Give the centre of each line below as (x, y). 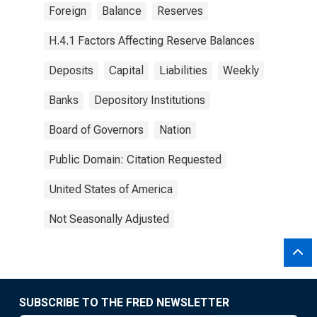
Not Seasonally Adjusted (109, 219)
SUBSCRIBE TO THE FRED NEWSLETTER (124, 302)
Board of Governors (96, 130)
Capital (126, 70)
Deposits (71, 70)
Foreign (68, 11)
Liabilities (183, 70)
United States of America (111, 189)
